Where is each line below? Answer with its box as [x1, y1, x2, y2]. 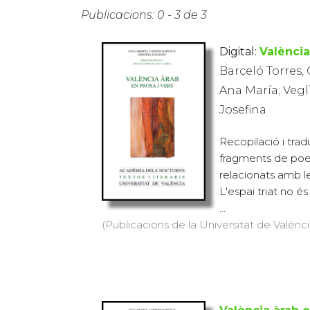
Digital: [219, 45, 257, 58]
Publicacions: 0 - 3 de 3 [81, 8, 207, 21]
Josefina [219, 103, 266, 116]
